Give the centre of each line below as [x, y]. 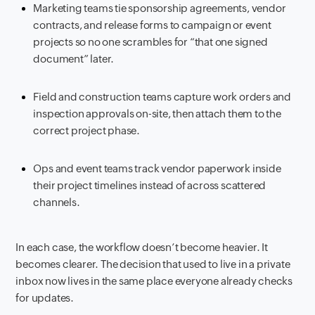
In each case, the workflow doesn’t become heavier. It [142, 247]
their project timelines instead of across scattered [150, 185]
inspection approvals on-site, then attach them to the [157, 114]
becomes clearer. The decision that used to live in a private [153, 264]
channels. [57, 202]
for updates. [45, 298]
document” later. [74, 59]
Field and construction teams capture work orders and [162, 97]
